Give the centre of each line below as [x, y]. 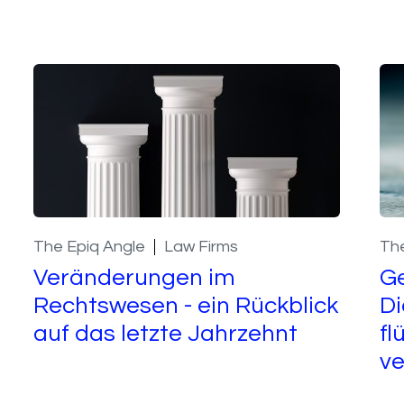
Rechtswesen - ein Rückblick [186, 305]
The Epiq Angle [90, 246]
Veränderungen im [135, 277]
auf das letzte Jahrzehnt [166, 333]
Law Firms [202, 246]
